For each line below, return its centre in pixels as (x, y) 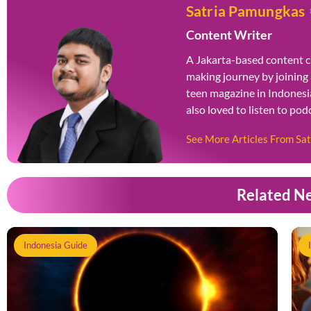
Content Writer (229, 35)
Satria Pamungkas (245, 11)
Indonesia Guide (56, 245)
